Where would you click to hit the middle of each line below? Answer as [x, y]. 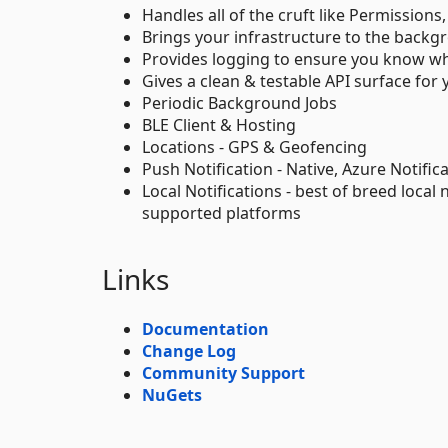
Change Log [189, 350]
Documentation [205, 328]
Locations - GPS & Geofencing [254, 146]
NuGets [172, 394]
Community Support [223, 372]
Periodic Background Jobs [239, 102]
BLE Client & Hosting [219, 124]
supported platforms [221, 212]
